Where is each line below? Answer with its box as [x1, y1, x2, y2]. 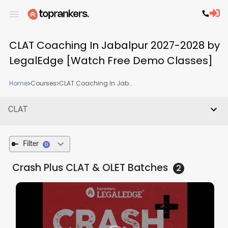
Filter [22, 140, 39, 148]
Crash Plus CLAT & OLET [12, 161, 125, 175]
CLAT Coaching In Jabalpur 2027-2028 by [9, 38, 220, 52]
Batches [125, 161, 168, 175]
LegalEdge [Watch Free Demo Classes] [9, 53, 213, 68]
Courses [30, 79, 56, 88]
